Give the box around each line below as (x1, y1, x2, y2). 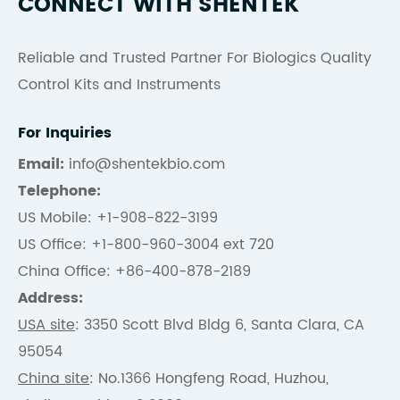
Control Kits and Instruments (18, 73, 221, 96)
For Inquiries (18, 121, 112, 145)
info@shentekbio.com (64, 153, 225, 176)
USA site (18, 313, 75, 337)
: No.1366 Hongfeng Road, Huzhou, (89, 367, 329, 390)
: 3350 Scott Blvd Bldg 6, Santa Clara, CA (75, 313, 364, 337)
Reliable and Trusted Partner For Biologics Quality (18, 46, 371, 70)
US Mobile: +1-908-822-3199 (18, 206, 218, 229)
